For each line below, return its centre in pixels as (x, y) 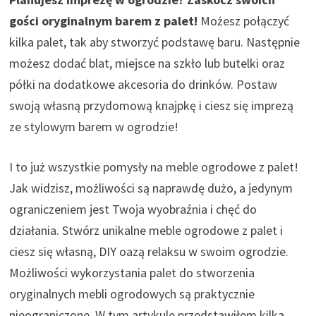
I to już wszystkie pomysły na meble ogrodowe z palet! (154, 167)
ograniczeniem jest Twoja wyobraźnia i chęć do (133, 209)
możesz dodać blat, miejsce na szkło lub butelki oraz (147, 63)
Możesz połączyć (244, 21)
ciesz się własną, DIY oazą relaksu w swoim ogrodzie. (149, 252)
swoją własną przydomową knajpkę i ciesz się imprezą (152, 106)
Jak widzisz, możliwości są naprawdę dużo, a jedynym (151, 188)
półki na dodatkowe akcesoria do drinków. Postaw (144, 85)
